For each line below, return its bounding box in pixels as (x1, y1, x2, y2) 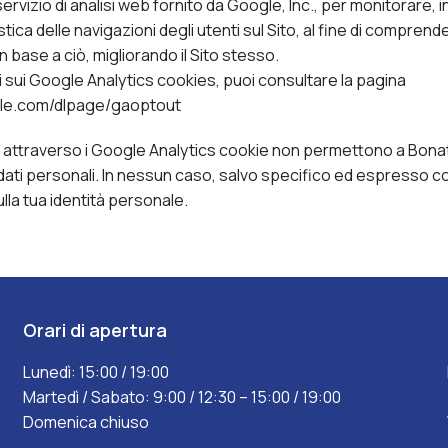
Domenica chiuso (23, 411, 150, 433)
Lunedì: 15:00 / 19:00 (23, 361, 170, 383)
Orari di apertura (23, 318, 168, 342)
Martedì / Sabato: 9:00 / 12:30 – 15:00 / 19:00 (23, 386, 342, 408)
